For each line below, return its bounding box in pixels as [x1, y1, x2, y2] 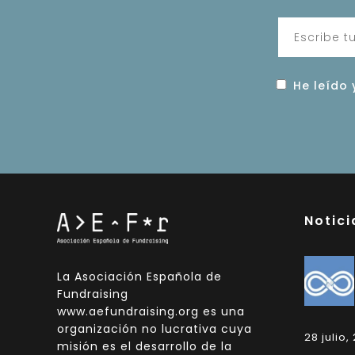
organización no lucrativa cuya [57, 320, 252, 337]
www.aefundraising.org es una [57, 303, 245, 319]
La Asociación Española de [57, 268, 222, 284]
